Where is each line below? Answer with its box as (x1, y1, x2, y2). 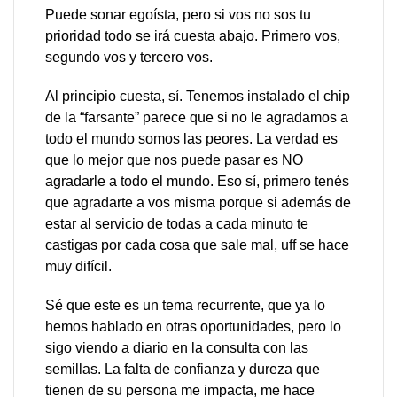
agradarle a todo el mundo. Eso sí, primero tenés (45, 174, 349, 189)
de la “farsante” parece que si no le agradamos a (45, 110, 348, 125)
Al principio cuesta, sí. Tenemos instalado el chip (45, 89, 350, 104)
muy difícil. (45, 259, 112, 274)
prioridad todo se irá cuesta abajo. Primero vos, (45, 28, 340, 43)
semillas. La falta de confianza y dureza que (45, 362, 320, 377)
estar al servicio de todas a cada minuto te (45, 216, 308, 231)
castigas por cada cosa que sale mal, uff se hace (45, 237, 349, 253)
